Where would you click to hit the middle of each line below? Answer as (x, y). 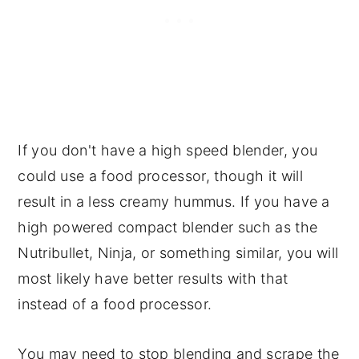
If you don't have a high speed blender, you (168, 150)
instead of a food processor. (115, 304)
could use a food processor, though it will (160, 175)
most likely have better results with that (153, 278)
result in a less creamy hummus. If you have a (174, 201)
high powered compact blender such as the (168, 227)
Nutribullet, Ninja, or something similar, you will (178, 252)
